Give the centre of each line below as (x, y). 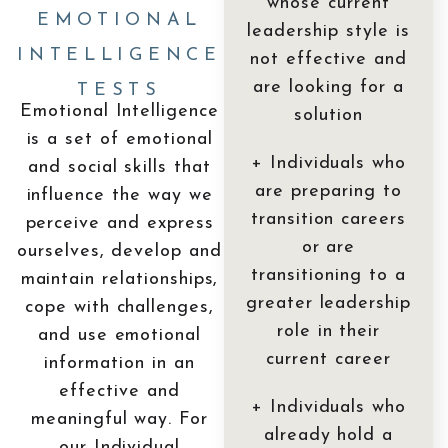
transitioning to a (328, 275)
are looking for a (328, 87)
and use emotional (119, 335)
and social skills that (119, 167)
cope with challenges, (119, 307)
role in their (328, 331)
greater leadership (328, 303)
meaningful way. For (119, 419)
